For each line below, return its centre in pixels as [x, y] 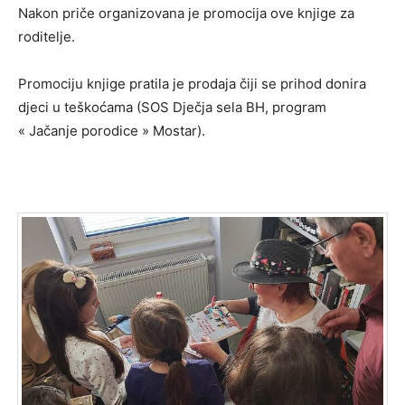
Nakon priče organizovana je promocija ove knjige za [186, 14]
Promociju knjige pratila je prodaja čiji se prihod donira [192, 84]
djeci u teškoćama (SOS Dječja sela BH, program [172, 108]
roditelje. [47, 37]
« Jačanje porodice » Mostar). [112, 131]
